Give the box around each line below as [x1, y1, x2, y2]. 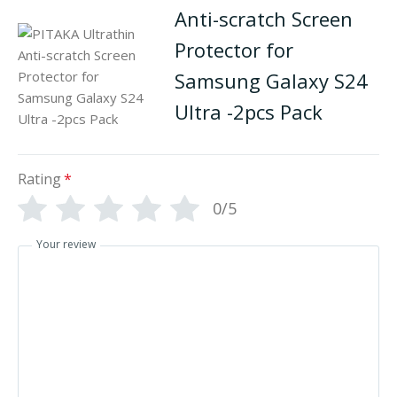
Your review [36, 237, 96, 253]
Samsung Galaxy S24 [175, 66, 369, 94]
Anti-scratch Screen [175, 4, 354, 32]
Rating [18, 168, 61, 189]
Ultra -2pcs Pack [175, 97, 323, 125]
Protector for [175, 35, 294, 63]
